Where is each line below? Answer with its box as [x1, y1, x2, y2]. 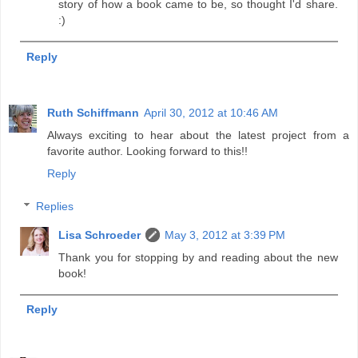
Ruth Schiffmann [47, 105, 139, 119]
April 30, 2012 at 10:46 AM [144, 105, 278, 119]
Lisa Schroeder [58, 229, 141, 242]
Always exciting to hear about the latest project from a [47, 128, 349, 141]
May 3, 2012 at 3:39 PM [165, 229, 286, 242]
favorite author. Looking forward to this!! [47, 144, 248, 157]
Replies [36, 200, 74, 213]
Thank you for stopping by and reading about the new [58, 251, 338, 265]
